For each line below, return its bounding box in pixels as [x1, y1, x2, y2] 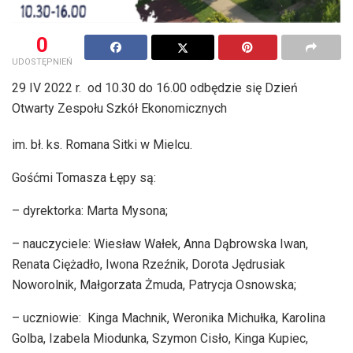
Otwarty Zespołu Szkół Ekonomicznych [12, 100, 227, 116]
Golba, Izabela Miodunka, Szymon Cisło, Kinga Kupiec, [12, 330, 308, 346]
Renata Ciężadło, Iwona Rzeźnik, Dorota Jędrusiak [12, 256, 285, 272]
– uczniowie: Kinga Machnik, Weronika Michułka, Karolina [12, 310, 325, 325]
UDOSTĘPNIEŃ [12, 56, 72, 67]
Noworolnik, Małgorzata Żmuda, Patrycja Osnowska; [12, 277, 296, 292]
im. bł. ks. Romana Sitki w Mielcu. [12, 136, 192, 152]
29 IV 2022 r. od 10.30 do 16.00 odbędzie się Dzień [12, 80, 298, 95]
